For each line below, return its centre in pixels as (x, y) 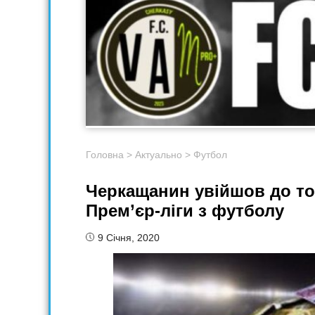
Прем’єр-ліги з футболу (185, 211)
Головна (105, 155)
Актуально (159, 155)
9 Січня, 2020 (129, 238)
